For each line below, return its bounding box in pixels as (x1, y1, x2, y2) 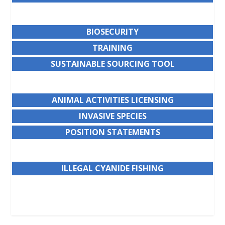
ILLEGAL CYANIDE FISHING (61, 162, 164, 174)
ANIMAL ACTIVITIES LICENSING (51, 94, 174, 105)
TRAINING (92, 42, 133, 53)
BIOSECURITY (86, 26, 139, 37)
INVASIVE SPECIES (78, 110, 147, 122)
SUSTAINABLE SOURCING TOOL (50, 58, 175, 69)
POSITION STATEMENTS (65, 126, 160, 138)
